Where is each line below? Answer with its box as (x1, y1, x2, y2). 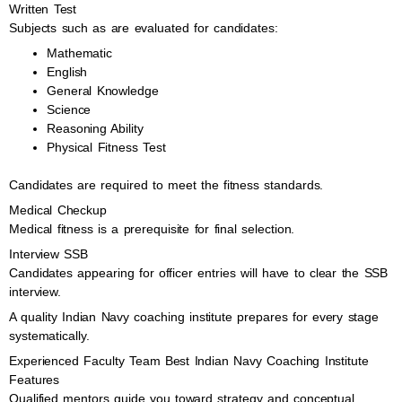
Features (9, 372, 60, 387)
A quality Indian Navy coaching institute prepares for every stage (9, 310, 380, 324)
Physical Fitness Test (47, 140, 166, 154)
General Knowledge (47, 83, 159, 98)
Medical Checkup (9, 203, 107, 217)
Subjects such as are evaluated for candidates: (9, 21, 278, 35)
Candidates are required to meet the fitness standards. (9, 178, 324, 192)
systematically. (9, 328, 90, 343)
